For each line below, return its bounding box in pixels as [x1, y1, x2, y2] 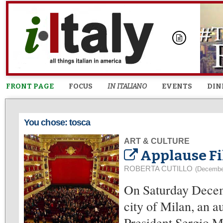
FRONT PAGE [6, 82, 54, 91]
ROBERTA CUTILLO [124, 164, 193, 173]
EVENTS [162, 82, 192, 91]
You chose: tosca [24, 117, 91, 127]
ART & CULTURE [124, 137, 190, 145]
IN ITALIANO [108, 82, 147, 91]
